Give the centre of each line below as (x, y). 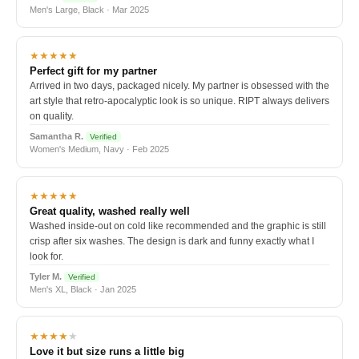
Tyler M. (46, 277)
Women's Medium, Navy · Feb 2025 (99, 149)
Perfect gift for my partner (93, 71)
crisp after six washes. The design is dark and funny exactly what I (172, 242)
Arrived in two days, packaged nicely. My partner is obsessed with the (179, 86)
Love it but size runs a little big (107, 351)
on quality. (52, 117)
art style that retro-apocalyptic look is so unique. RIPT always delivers (179, 101)
